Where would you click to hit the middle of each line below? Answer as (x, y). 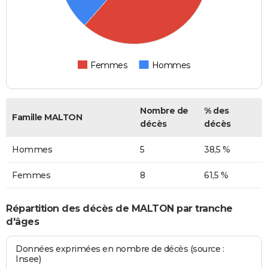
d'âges (22, 221)
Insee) (28, 259)
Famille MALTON (47, 118)
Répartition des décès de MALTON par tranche (119, 208)
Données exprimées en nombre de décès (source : (120, 249)
